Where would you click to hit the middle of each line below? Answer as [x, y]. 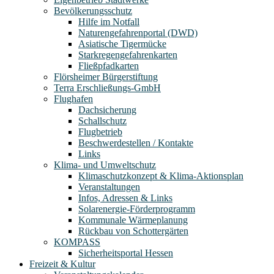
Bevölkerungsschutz [93, 10]
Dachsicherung [107, 109]
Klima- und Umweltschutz [105, 165]
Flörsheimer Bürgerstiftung [106, 76]
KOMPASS [77, 242]
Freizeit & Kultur [62, 264]
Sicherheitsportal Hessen [126, 253]
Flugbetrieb [100, 131]
